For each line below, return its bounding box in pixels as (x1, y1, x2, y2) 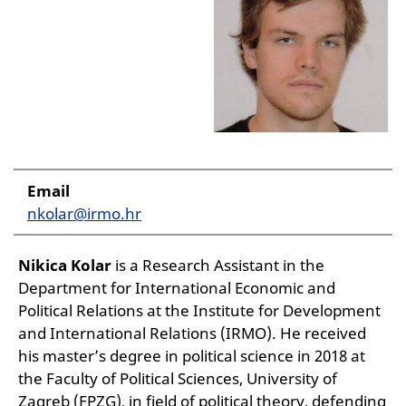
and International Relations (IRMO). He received (18, 322, 366, 343)
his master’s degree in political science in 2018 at (18, 344, 365, 366)
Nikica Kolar (18, 254, 111, 275)
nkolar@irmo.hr (27, 202, 141, 224)
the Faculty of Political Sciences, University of (18, 367, 337, 389)
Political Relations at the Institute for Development (18, 299, 381, 321)
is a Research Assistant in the (111, 254, 324, 275)
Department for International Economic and (18, 276, 335, 298)
